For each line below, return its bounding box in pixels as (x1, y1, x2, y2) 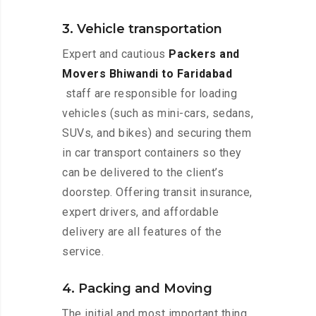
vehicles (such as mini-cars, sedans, (62, 107, 253, 121)
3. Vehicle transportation (62, 21, 222, 37)
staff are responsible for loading (62, 87, 237, 101)
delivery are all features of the (62, 225, 221, 239)
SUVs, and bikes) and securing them (62, 126, 251, 140)
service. (62, 245, 104, 259)
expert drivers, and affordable (62, 205, 219, 219)
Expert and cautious (62, 47, 169, 61)
